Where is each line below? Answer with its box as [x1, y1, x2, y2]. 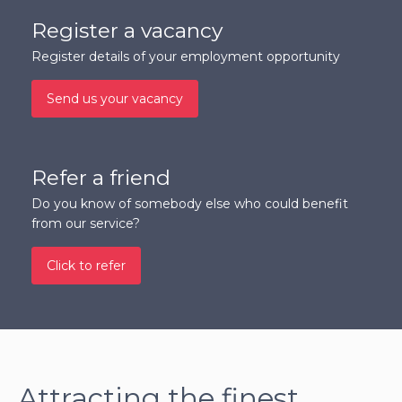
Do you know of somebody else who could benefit [31, 196, 348, 213]
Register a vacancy [31, 18, 223, 44]
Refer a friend [31, 165, 170, 191]
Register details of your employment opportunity [31, 48, 340, 66]
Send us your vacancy [47, 91, 183, 108]
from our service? [31, 215, 140, 232]
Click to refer [47, 258, 126, 275]
